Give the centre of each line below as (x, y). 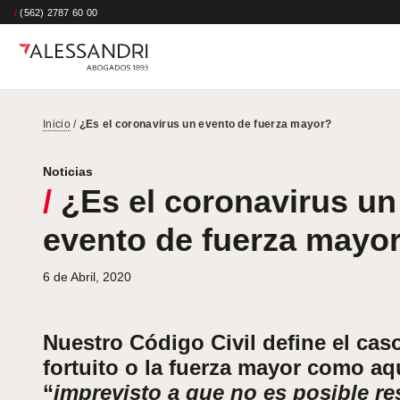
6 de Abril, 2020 (87, 277)
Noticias (68, 172)
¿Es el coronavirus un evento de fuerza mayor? (205, 125)
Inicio (57, 125)
